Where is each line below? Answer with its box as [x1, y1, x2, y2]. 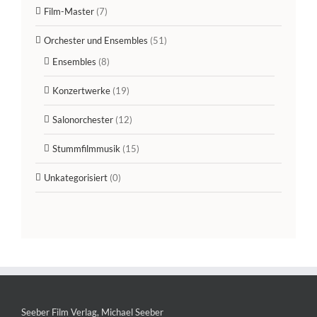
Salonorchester [52, 114, 113, 126]
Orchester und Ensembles [44, 35, 148, 47]
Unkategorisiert [44, 172, 108, 184]
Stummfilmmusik [52, 143, 120, 155]
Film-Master [44, 6, 94, 18]
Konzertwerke [52, 85, 110, 97]
